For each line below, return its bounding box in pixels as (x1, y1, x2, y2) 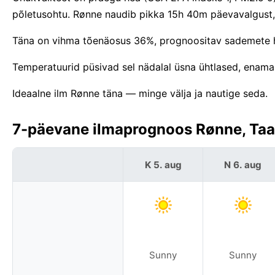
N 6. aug (224, 158, 261, 171)
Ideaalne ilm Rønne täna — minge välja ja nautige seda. (12, 87, 268, 100)
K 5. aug (144, 158, 182, 171)
